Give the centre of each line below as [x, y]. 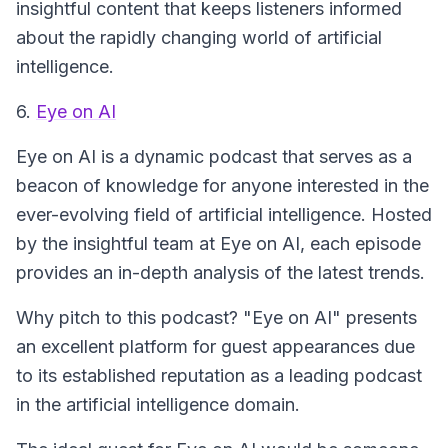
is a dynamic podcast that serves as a [254, 156]
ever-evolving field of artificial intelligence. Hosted [224, 214]
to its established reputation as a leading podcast [219, 375]
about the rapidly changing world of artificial [199, 37]
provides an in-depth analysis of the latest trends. [220, 272]
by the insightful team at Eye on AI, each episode [218, 243]
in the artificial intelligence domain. [158, 404]
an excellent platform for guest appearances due [215, 346]
